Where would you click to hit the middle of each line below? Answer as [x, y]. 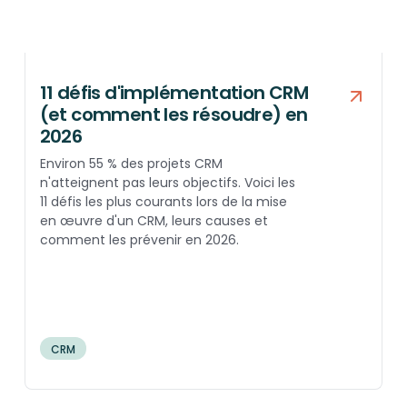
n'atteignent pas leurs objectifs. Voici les [167, 183]
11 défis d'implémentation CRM [174, 93]
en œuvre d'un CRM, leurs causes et [154, 221]
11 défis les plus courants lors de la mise [163, 202]
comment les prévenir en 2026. [139, 240]
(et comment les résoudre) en [174, 115]
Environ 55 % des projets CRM [131, 164]
